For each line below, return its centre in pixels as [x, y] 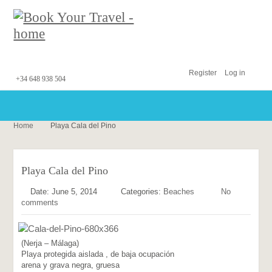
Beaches [179, 192]
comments [40, 202]
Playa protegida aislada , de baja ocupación [98, 254]
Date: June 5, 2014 [64, 192]
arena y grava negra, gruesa [71, 265]
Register [202, 73]
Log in [235, 73]
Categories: [142, 192]
